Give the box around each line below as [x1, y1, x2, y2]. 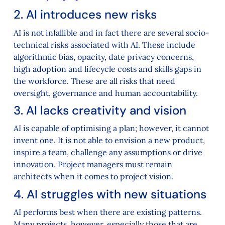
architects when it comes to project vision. [13, 171, 173, 182]
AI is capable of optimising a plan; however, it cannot [13, 123, 209, 134]
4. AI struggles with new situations [13, 186, 206, 202]
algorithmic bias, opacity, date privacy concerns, [13, 51, 194, 62]
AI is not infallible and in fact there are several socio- [13, 27, 209, 38]
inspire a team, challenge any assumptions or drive [13, 147, 202, 158]
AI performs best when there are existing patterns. [13, 207, 202, 217]
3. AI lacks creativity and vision [13, 102, 186, 119]
